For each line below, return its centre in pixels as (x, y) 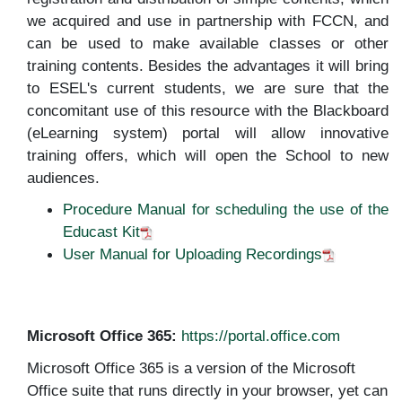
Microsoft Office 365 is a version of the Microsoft (191, 367)
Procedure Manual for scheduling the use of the (226, 210)
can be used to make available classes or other (208, 43)
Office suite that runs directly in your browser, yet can (207, 390)
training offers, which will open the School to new (208, 155)
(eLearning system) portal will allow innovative (208, 132)
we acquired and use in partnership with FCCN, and (208, 20)
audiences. (63, 177)
